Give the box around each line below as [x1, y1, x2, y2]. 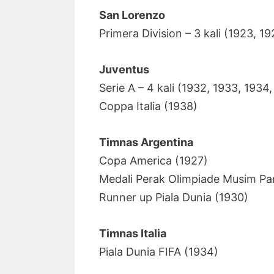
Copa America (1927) [99, 154, 208, 167]
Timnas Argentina [99, 135, 193, 149]
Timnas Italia [99, 226, 166, 240]
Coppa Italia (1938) [99, 99, 198, 113]
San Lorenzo [99, 9, 165, 22]
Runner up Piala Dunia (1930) [99, 190, 248, 204]
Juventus [99, 62, 149, 76]
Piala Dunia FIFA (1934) [99, 245, 218, 258]
